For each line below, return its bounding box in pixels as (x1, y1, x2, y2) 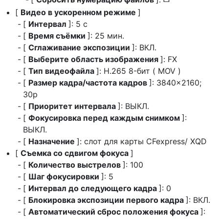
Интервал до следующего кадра (28, 183, 159, 193)
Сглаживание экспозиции (28, 43, 132, 52)
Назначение (28, 136, 77, 146)
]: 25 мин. (88, 31, 124, 41)
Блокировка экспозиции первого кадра (28, 195, 186, 205)
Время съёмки (28, 31, 88, 41)
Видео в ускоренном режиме (21, 7, 138, 17)
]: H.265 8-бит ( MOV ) (96, 66, 181, 76)
